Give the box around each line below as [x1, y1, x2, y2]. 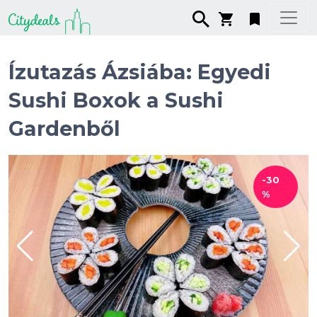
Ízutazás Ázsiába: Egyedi [8, 59, 271, 84]
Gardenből [8, 116, 120, 141]
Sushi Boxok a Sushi [8, 88, 224, 113]
